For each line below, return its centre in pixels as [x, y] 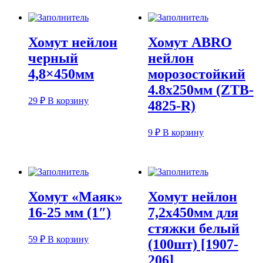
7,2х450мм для [193, 212]
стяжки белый [193, 228]
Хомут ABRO [190, 43]
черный [53, 58]
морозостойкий [196, 74]
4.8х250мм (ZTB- [200, 90]
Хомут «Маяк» [75, 196]
